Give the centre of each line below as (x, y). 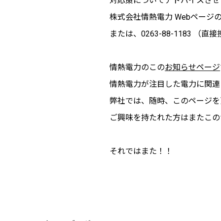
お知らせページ (192, 67)
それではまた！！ (141, 151)
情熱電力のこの (137, 67)
